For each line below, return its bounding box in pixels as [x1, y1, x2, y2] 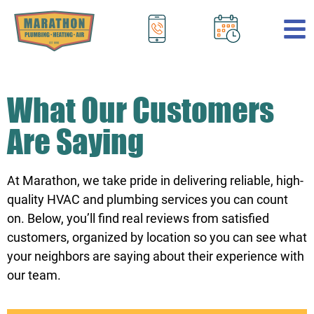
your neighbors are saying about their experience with [7, 249, 304, 264]
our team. [7, 268, 61, 283]
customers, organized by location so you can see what [7, 230, 307, 245]
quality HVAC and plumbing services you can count [7, 192, 288, 207]
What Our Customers [7, 90, 274, 130]
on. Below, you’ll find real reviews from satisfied [7, 211, 269, 226]
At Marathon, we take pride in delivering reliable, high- [7, 173, 303, 189]
